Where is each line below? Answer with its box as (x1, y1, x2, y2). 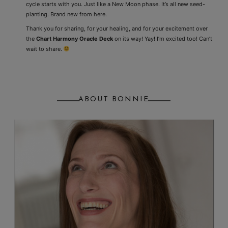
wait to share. (25, 45, 64, 53)
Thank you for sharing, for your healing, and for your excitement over (25, 25, 208, 33)
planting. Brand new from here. (25, 10, 107, 18)
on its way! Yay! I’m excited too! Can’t (112, 35, 212, 43)
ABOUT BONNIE (78, 95, 150, 103)
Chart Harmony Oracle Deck (36, 35, 113, 43)
